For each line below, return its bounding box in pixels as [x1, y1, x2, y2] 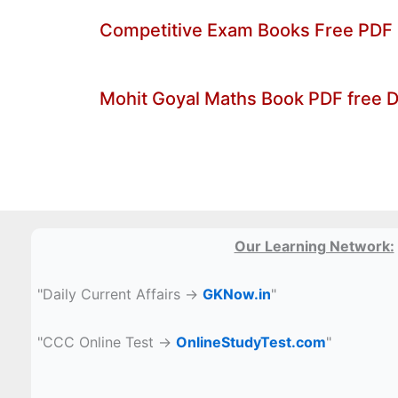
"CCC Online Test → [37, 332, 177, 351]
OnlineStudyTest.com [176, 332, 327, 351]
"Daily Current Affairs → [37, 284, 203, 303]
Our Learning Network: [234, 236, 394, 255]
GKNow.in [203, 284, 272, 303]
